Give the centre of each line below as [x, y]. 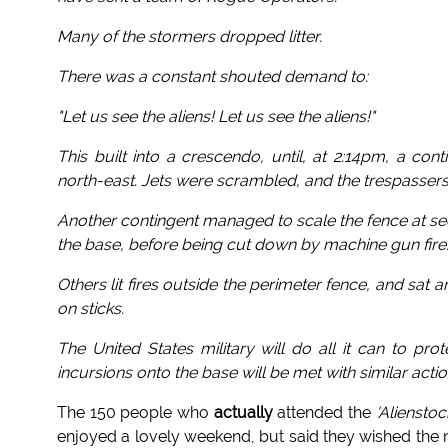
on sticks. [90, 309]
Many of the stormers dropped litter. [189, 37]
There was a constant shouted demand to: [212, 77]
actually [243, 413]
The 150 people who [135, 413]
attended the [324, 413]
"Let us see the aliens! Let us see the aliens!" [216, 117]
